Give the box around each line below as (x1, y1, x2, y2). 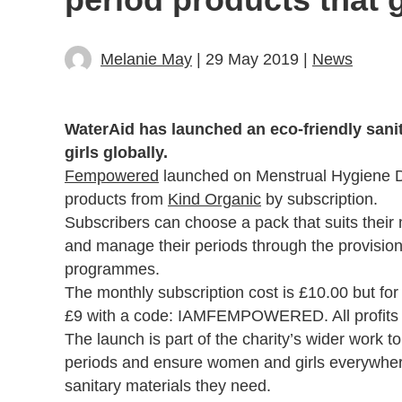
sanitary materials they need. (65, 376, 271, 395)
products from (65, 189, 168, 208)
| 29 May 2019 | (192, 49, 312, 68)
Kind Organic (168, 189, 261, 208)
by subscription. (261, 189, 378, 208)
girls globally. (65, 143, 168, 162)
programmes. (65, 259, 160, 278)
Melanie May (100, 49, 192, 68)
